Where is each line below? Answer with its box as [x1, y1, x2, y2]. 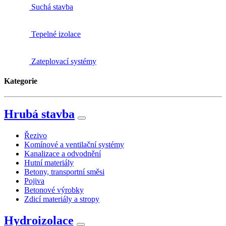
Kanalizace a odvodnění [24, 149, 101, 158]
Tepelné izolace [31, 29, 81, 38]
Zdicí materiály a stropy [24, 195, 99, 204]
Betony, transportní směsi [24, 167, 104, 177]
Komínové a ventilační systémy [24, 140, 124, 149]
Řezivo [24, 131, 47, 140]
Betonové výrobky [24, 186, 84, 195]
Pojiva [24, 177, 44, 186]
